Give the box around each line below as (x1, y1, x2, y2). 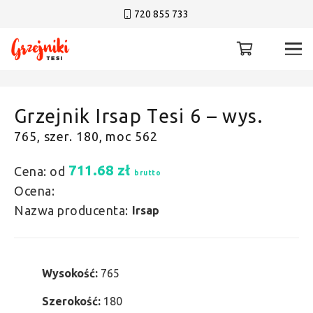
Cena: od (14, 164, 65, 178)
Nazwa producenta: (14, 203, 129, 217)
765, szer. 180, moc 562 (14, 129, 158, 143)
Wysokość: (42, 267, 101, 279)
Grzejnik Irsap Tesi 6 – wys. (14, 105, 264, 126)
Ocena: (14, 184, 54, 198)
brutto (134, 168, 161, 177)
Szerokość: (42, 295, 103, 307)
